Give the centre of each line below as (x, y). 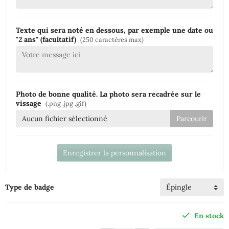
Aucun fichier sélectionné (65, 119)
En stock (209, 215)
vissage (30, 104)
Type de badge (30, 187)
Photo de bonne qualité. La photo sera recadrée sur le (108, 94)
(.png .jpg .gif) (66, 104)
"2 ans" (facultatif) (47, 40)
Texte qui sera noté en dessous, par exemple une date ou (114, 30)
